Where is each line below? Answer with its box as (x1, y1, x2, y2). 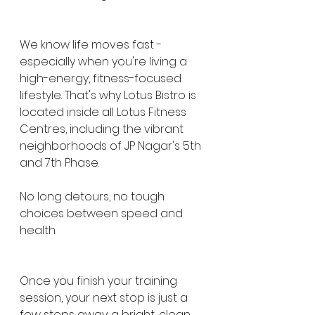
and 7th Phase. (20, 155, 99, 171)
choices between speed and (20, 205, 186, 221)
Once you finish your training (20, 273, 180, 289)
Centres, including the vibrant (20, 121, 186, 137)
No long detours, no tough (20, 188, 167, 205)
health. (20, 222, 56, 238)
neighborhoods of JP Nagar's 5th (20, 138, 204, 154)
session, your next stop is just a (20, 290, 191, 306)
